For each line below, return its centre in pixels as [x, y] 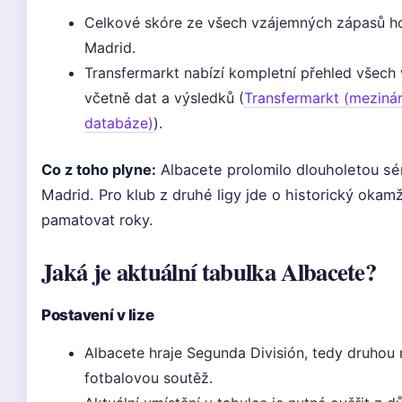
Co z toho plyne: [99, 170]
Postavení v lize [98, 315]
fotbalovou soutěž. [149, 378]
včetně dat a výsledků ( [164, 98]
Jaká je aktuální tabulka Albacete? [209, 271]
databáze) [119, 123]
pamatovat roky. [97, 220]
